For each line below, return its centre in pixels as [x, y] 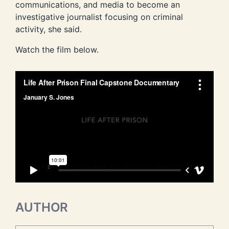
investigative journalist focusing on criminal [99, 17]
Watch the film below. [57, 49]
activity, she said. [49, 29]
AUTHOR [42, 208]
